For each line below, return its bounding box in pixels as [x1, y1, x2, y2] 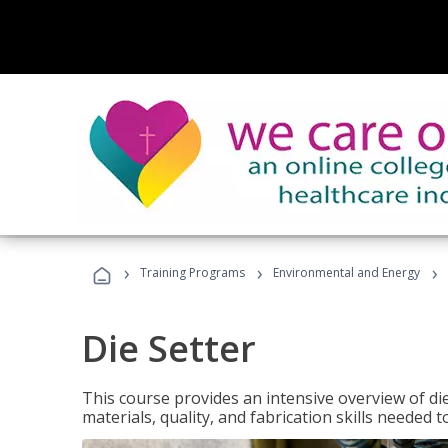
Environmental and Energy [273, 264, 420, 281]
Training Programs [140, 264, 245, 281]
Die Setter [82, 324, 256, 373]
